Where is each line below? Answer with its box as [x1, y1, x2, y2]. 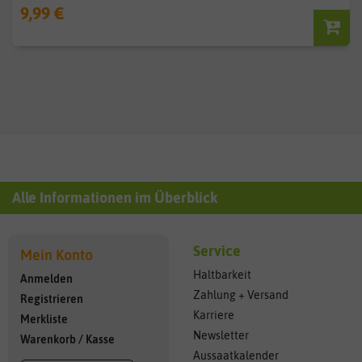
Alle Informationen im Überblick [12, 188, 217, 206]
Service [193, 242, 241, 259]
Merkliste [20, 312, 68, 326]
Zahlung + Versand [193, 288, 288, 301]
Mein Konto [20, 246, 93, 263]
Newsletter [193, 328, 249, 342]
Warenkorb [20, 332, 76, 346]
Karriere [193, 308, 234, 322]
